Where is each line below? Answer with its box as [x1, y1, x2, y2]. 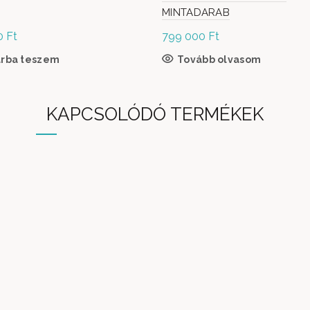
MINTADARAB [162, 6, 230, 19]
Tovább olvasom [177, 54, 262, 65]
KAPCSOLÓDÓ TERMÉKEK [46, 104, 264, 125]
